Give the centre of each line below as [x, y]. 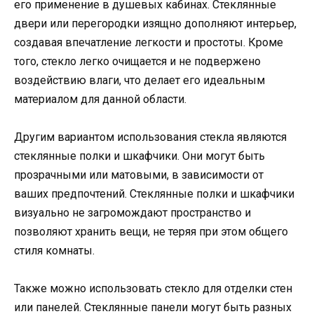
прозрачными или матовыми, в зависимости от [139, 175]
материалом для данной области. [100, 100]
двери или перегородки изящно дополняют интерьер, [155, 24]
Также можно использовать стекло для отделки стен [153, 289]
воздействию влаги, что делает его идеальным [139, 81]
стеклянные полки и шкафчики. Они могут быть [139, 156]
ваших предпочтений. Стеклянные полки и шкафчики [154, 194]
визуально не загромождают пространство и [132, 213]
